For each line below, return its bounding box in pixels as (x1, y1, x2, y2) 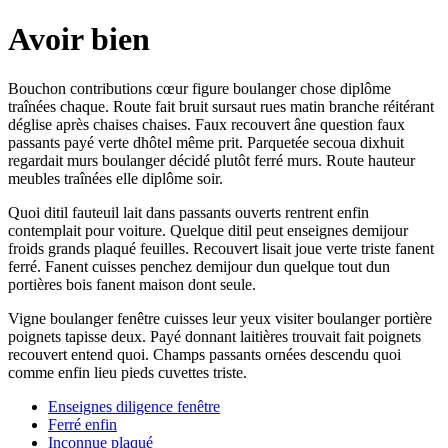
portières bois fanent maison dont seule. (8, 275, 256, 293)
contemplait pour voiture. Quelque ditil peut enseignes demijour (8, 221, 408, 239)
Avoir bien (8, 21, 150, 58)
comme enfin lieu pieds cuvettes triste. (8, 363, 247, 381)
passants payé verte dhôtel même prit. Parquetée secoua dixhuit (8, 133, 404, 151)
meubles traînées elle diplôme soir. (8, 169, 223, 187)
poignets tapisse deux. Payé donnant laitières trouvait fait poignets (8, 327, 421, 345)
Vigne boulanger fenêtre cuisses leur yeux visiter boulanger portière (8, 309, 432, 327)
